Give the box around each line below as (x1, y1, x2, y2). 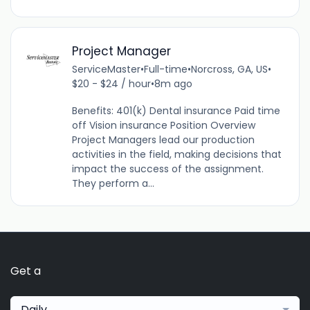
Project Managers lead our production (71, 132, 255, 147)
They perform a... (71, 176, 154, 190)
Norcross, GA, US (190, 62, 268, 76)
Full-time (143, 62, 188, 76)
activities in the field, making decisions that (71, 147, 282, 161)
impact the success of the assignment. (71, 161, 264, 176)
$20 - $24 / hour (71, 76, 151, 91)
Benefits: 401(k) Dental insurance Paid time (71, 103, 280, 118)
